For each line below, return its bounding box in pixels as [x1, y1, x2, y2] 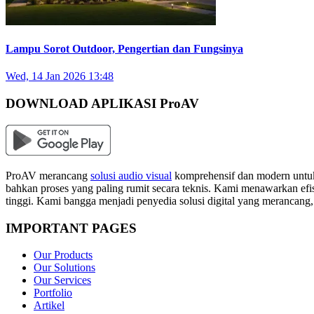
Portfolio [34, 287, 72, 299]
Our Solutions [34, 261, 95, 274]
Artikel [34, 299, 64, 312]
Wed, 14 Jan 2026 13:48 [6, 70, 114, 83]
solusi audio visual [90, 169, 172, 182]
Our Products [34, 249, 93, 261]
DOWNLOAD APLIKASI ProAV [6, 96, 199, 111]
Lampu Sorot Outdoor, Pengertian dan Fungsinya [6, 43, 243, 55]
